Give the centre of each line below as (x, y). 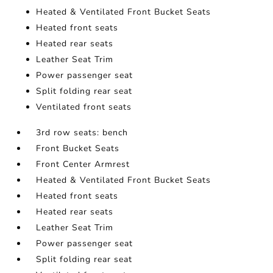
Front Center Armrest (83, 165)
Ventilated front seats (84, 107)
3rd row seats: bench (82, 133)
